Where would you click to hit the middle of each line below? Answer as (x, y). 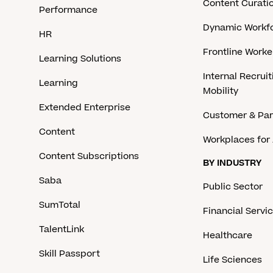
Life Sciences (233, 260)
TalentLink (62, 229)
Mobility (221, 91)
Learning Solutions (80, 59)
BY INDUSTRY (232, 163)
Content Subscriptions (89, 156)
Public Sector (233, 187)
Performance (68, 10)
